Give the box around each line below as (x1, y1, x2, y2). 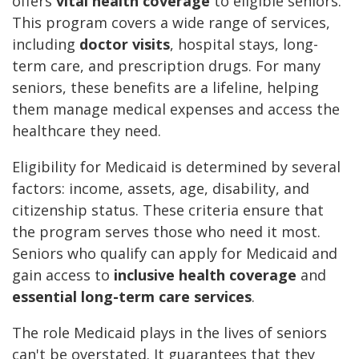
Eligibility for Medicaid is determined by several (12, 157, 341, 177)
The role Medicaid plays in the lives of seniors (12, 323, 327, 343)
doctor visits (79, 34, 170, 54)
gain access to (12, 265, 114, 285)
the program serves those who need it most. (12, 222, 321, 242)
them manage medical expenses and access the (12, 99, 340, 119)
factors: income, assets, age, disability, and (12, 179, 309, 199)
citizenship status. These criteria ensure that (12, 200, 324, 220)
